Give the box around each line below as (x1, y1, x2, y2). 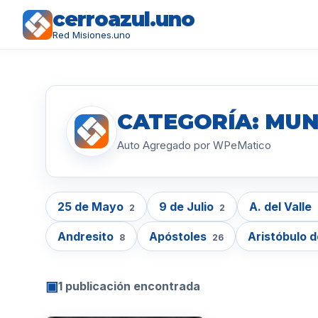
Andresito (57, 229, 116, 243)
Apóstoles (149, 229, 209, 243)
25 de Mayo (57, 199, 126, 214)
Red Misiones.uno (53, 29, 131, 40)
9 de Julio (159, 199, 216, 214)
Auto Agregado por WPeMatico (117, 138, 271, 152)
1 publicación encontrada (58, 279, 200, 293)
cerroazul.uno (53, 7, 194, 31)
